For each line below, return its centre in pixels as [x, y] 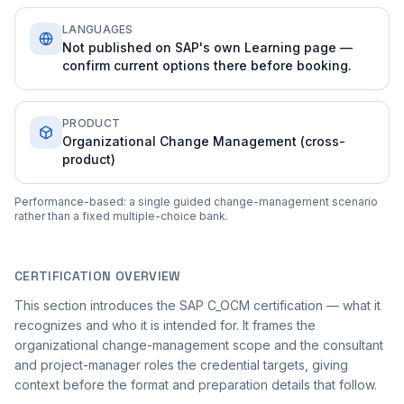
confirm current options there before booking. [207, 65]
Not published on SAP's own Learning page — [207, 47]
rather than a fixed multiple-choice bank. [121, 216]
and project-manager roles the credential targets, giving [181, 365]
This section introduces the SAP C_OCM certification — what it [197, 305]
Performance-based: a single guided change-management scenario [196, 202]
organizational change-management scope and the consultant [199, 345]
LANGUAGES [98, 29]
